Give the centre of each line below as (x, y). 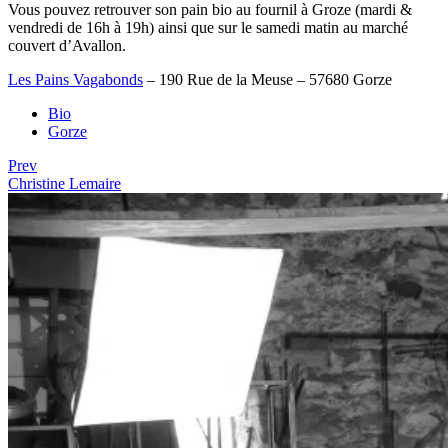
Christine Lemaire (64, 184)
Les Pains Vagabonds (75, 80)
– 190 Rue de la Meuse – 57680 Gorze (267, 80)
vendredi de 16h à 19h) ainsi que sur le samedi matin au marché (208, 28)
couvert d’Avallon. (67, 46)
